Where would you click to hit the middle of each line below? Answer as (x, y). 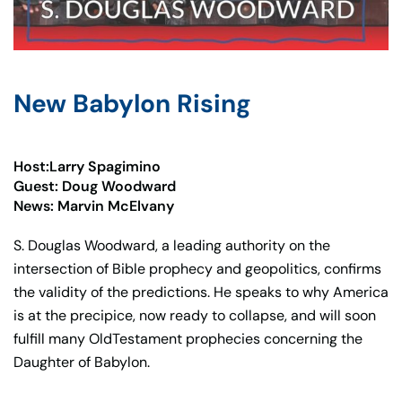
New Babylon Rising (132, 103)
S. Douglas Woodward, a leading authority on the (172, 245)
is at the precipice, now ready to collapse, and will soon (195, 315)
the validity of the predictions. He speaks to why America (201, 292)
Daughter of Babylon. (82, 362)
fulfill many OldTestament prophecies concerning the (188, 338)
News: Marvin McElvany (94, 205)
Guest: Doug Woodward (95, 186)
